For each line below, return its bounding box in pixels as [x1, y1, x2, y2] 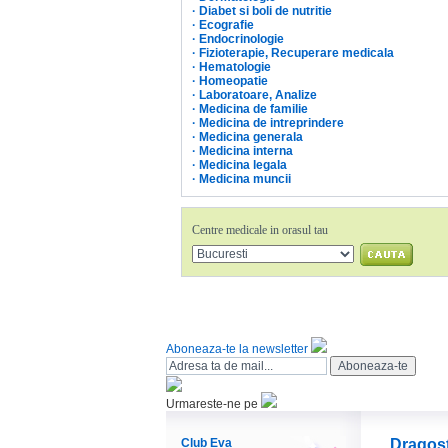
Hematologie [199, 60, 271, 74]
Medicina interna [199, 144, 293, 158]
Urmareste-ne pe [166, 397, 261, 411]
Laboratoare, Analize [199, 88, 317, 102]
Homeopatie [199, 74, 268, 88]
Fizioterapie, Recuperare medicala [199, 46, 394, 60]
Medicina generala [199, 130, 303, 144]
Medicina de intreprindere [199, 116, 344, 130]
